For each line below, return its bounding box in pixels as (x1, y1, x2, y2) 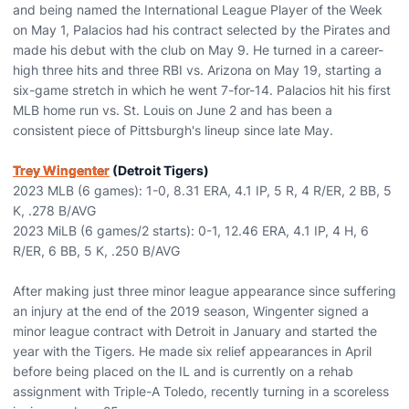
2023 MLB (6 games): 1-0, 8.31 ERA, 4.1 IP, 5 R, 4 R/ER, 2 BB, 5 (13, 183, 392, 198)
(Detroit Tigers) (110, 163, 209, 178)
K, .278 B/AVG (13, 203, 96, 218)
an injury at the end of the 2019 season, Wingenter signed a (13, 303, 369, 319)
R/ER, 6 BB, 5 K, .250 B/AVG (13, 243, 180, 258)
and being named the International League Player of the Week (13, 2, 383, 17)
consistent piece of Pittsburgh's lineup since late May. (13, 122, 333, 138)
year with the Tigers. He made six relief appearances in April (13, 343, 372, 359)
